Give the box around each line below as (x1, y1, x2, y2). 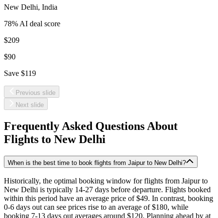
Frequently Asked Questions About (4, 119, 178, 132)
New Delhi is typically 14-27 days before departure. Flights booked (4, 185, 211, 194)
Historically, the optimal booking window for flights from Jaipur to (4, 177, 208, 185)
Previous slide (16, 89, 55, 96)
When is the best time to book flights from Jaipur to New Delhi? (8, 159, 186, 166)
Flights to (4, 132, 54, 145)
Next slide (16, 101, 44, 109)
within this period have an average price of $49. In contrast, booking (4, 194, 213, 203)
